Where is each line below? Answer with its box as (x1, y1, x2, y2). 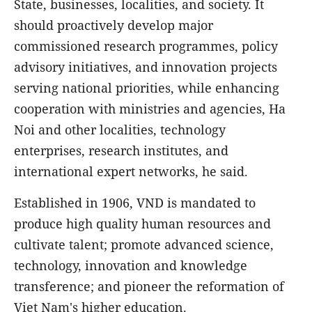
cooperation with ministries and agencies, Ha (14, 100, 286, 118)
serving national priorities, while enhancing (14, 79, 279, 97)
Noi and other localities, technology (14, 121, 226, 139)
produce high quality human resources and (14, 215, 271, 233)
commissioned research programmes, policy (14, 38, 278, 55)
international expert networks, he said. (14, 163, 248, 180)
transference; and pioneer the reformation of (14, 278, 284, 295)
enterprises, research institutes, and (14, 142, 228, 159)
